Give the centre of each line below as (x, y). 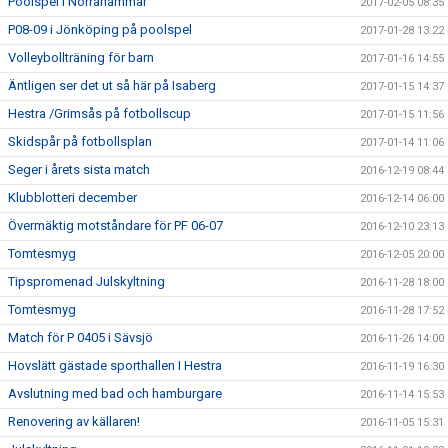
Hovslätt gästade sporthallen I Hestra (115, 366)
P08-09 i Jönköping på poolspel (100, 30)
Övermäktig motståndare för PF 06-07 (115, 226)
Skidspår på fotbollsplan (80, 142)
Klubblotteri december (72, 198)
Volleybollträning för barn (81, 58)
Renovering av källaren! (74, 422)
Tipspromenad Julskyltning (86, 282)
